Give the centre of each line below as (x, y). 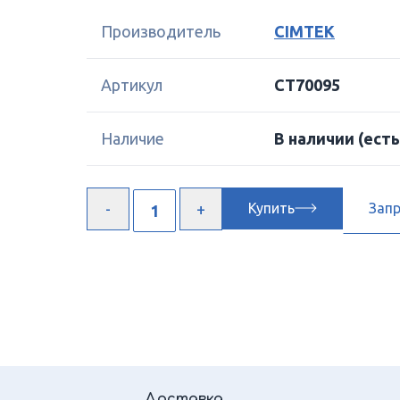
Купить (271, 208)
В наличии (316, 138)
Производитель (161, 31)
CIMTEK (304, 31)
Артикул (132, 85)
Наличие (133, 138)
